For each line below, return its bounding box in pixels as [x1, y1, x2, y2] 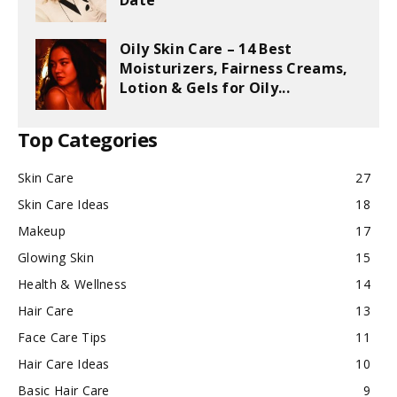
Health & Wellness [18, 276, 128, 292]
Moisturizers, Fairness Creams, [120, 58, 348, 78]
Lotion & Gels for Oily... [120, 78, 291, 97]
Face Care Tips [18, 329, 107, 346]
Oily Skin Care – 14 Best [120, 39, 292, 58]
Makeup [18, 222, 66, 239]
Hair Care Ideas [18, 355, 110, 372]
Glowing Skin [18, 249, 94, 266]
